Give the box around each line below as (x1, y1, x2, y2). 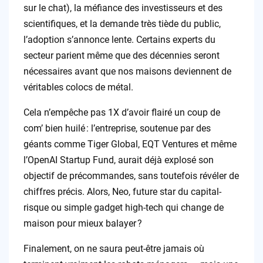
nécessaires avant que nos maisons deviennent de (23, 66, 231, 77)
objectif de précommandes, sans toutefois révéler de (23, 170, 239, 182)
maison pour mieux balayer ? (23, 218, 142, 230)
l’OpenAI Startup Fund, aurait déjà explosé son (23, 154, 214, 166)
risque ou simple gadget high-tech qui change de (23, 202, 224, 214)
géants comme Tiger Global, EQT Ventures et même (23, 139, 237, 150)
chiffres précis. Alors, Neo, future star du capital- (23, 186, 221, 198)
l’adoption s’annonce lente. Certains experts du (23, 34, 215, 46)
